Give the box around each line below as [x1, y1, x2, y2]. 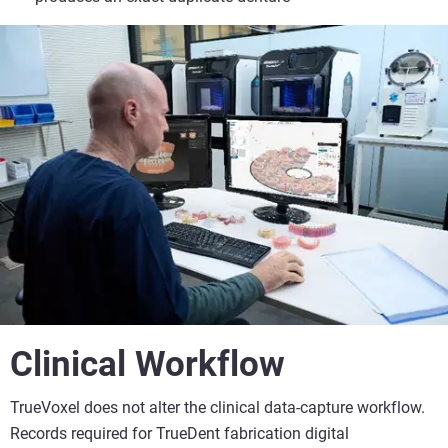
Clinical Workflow [10, 343, 285, 385]
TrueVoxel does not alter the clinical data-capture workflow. [10, 397, 425, 417]
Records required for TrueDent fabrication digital [10, 423, 349, 443]
